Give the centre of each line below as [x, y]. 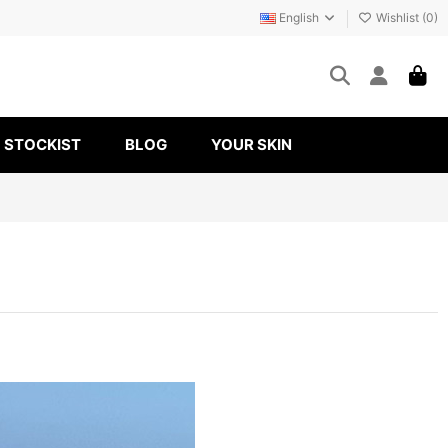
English [298, 17]
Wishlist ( [399, 17]
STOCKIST [42, 145]
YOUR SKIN [251, 145]
